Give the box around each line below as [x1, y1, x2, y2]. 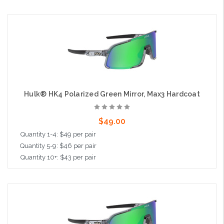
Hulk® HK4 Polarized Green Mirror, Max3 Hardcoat [24, 90, 200, 98]
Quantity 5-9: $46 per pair [19, 142, 96, 150]
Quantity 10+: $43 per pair [20, 153, 96, 161]
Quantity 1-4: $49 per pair [20, 130, 96, 138]
